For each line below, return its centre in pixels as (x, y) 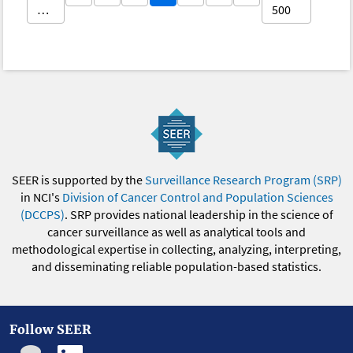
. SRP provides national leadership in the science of (199, 215)
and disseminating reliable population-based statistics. (176, 267)
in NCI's (41, 197)
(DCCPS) (42, 215)
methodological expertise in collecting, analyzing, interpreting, (176, 249)
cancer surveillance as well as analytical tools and (176, 232)
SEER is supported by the (78, 180)
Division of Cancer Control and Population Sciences (197, 197)
